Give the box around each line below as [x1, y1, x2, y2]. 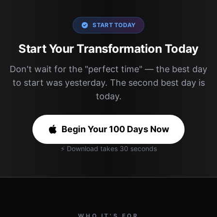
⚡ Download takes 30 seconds [60, 144, 157, 153]
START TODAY [93, 21, 136, 29]
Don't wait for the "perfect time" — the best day [10, 64, 207, 74]
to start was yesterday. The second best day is [12, 77, 205, 88]
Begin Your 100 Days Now [62, 124, 169, 134]
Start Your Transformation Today [18, 42, 199, 56]
